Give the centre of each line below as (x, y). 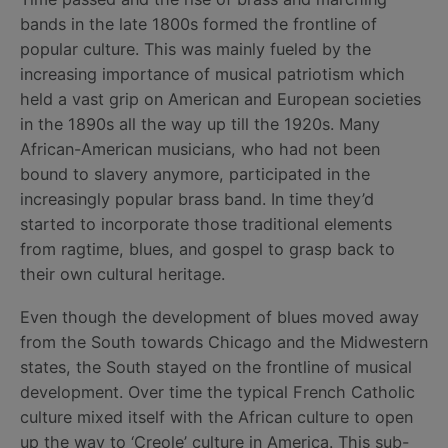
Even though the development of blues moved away (219, 317)
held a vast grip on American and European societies (220, 98)
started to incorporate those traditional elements (206, 223)
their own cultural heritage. (122, 273)
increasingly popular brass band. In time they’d (197, 198)
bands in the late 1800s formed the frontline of (198, 23)
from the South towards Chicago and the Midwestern (224, 342)
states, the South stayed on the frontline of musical (216, 367)
